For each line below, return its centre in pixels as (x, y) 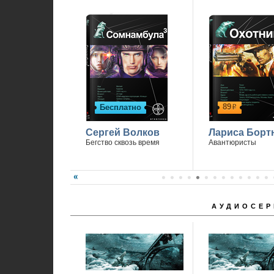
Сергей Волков (122, 132)
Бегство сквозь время (122, 143)
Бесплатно (120, 107)
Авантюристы (232, 143)
